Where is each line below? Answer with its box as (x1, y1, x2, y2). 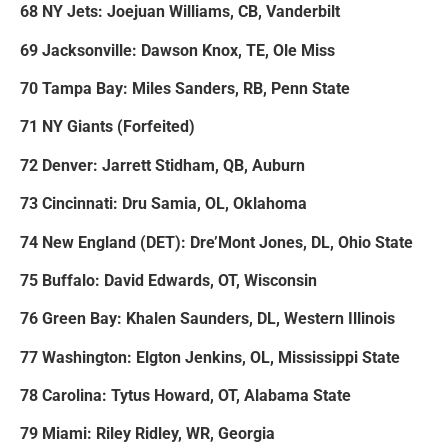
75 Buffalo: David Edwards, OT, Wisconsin (20, 270, 317, 290)
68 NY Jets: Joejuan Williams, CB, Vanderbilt (20, 2, 340, 22)
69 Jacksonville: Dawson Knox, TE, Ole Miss (20, 40, 335, 60)
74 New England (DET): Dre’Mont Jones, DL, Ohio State (20, 232, 413, 252)
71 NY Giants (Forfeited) (20, 117, 195, 137)
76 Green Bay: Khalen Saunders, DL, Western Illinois (20, 309, 395, 329)
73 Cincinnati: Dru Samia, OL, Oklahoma (20, 194, 307, 214)
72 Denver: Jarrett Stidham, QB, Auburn (20, 155, 305, 175)
